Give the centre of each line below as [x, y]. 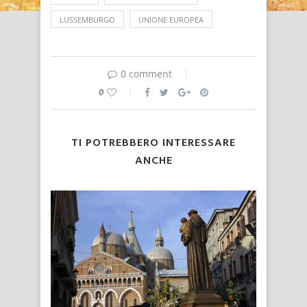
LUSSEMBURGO [87, 20]
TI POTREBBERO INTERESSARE [153, 144]
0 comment [146, 74]
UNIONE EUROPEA [171, 20]
